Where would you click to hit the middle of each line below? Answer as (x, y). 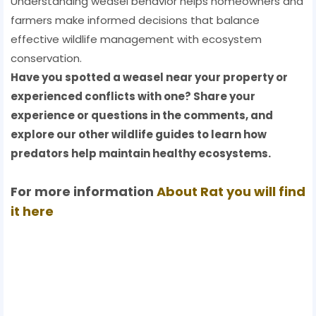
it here (32, 212)
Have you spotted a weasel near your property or (149, 78)
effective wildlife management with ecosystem (136, 39)
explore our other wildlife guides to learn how (139, 135)
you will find (265, 192)
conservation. (46, 59)
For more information (84, 192)
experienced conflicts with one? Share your (133, 97)
